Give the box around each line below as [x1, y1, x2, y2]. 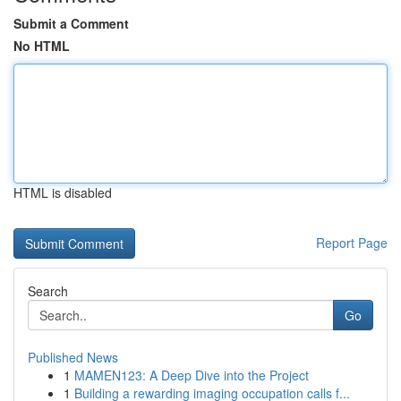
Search [28, 282, 68, 300]
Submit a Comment [13, 14, 129, 32]
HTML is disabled [13, 183, 112, 201]
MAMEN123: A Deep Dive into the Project [74, 366, 309, 384]
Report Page [316, 234, 388, 252]
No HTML [13, 37, 70, 55]
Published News [28, 348, 118, 366]
